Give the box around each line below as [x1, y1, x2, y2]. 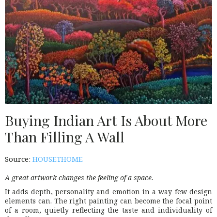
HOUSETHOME [32, 154, 83, 164]
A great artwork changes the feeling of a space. [5, 173, 154, 183]
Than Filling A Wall [5, 127, 124, 146]
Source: [5, 154, 32, 164]
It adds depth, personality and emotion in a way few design [5, 187, 212, 197]
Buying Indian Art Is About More [5, 110, 207, 129]
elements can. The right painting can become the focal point [5, 196, 212, 206]
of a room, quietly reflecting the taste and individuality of [5, 205, 212, 215]
